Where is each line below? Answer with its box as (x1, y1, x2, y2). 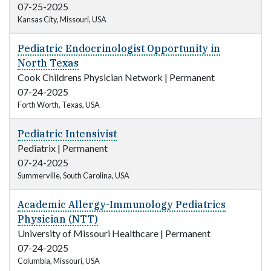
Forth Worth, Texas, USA (18, 100, 100, 110)
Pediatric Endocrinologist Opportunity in (18, 42, 220, 55)
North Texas (18, 57, 79, 70)
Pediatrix (18, 142, 56, 154)
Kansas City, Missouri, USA (18, 15, 106, 25)
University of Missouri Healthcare (18, 227, 158, 240)
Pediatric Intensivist (18, 128, 117, 140)
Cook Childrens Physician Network (18, 71, 163, 83)
